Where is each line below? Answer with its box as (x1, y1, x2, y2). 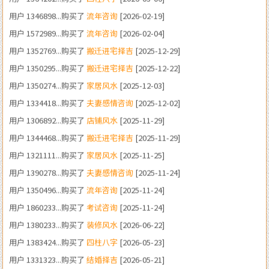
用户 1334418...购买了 (9, 61, 86, 73)
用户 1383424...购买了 (9, 201, 86, 213)
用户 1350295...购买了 (9, 26, 86, 38)
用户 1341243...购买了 (9, 253, 86, 265)
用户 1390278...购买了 (9, 131, 86, 143)
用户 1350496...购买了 (9, 148, 86, 160)
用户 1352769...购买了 (9, 9, 86, 21)
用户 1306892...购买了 (9, 79, 86, 91)
